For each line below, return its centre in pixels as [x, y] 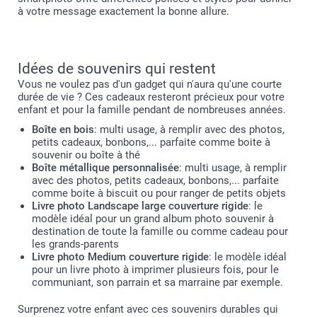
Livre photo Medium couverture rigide [120, 257]
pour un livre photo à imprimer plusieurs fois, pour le [155, 270]
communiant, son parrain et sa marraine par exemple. [157, 282]
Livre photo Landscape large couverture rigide [140, 206]
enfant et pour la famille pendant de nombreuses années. [152, 110]
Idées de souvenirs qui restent [117, 69]
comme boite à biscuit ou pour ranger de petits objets [159, 193]
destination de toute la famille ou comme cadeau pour [160, 231]
